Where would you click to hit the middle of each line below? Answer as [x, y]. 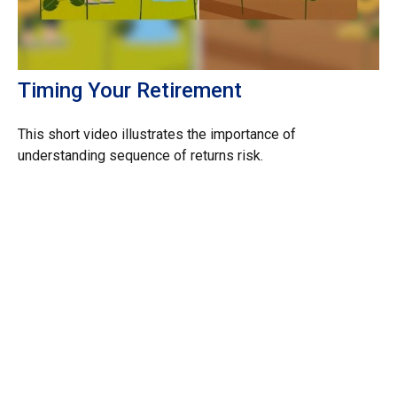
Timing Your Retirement [130, 91]
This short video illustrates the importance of [157, 135]
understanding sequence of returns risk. [140, 156]
